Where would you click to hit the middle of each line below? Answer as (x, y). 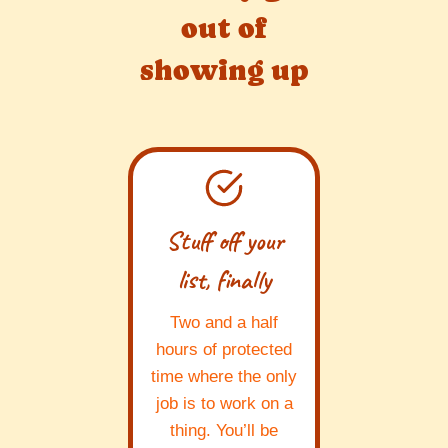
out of (224, 28)
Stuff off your (224, 241)
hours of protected (224, 350)
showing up (224, 70)
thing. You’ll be (224, 431)
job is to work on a (224, 404)
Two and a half (224, 323)
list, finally (224, 280)
